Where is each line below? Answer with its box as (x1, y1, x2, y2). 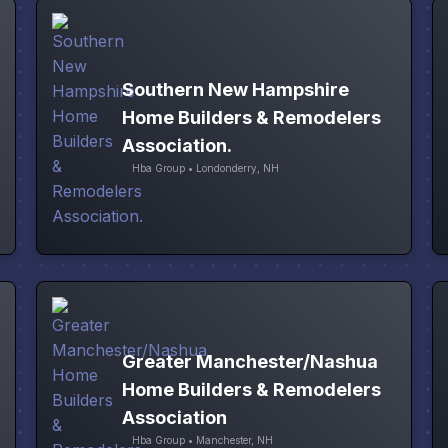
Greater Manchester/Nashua (121, 350, 378, 372)
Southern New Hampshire (121, 79, 349, 101)
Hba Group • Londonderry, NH (131, 162, 279, 175)
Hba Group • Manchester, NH (131, 433, 273, 446)
